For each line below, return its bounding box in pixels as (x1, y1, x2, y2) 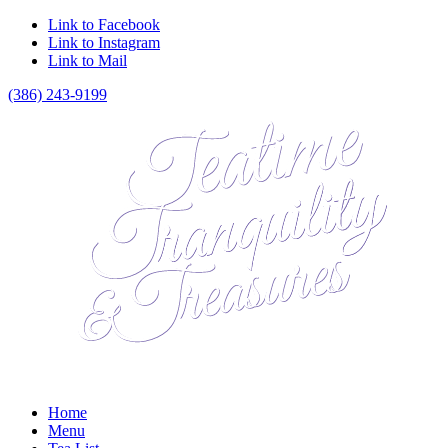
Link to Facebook (48, 16, 160, 33)
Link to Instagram (48, 34, 160, 51)
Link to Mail (48, 52, 127, 69)
